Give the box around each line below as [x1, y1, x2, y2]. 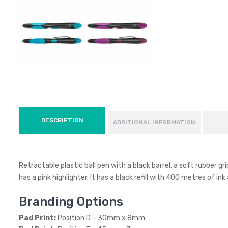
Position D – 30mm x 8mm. [58, 214, 147, 223]
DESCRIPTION [41, 117, 83, 124]
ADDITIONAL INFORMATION [113, 119, 195, 126]
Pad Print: [19, 214, 58, 223]
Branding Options [19, 194, 123, 209]
